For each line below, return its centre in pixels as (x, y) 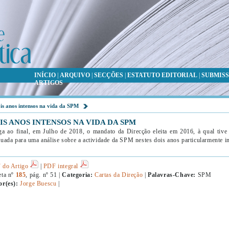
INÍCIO (45, 75)
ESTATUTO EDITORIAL (162, 75)
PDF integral (62, 166)
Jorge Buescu (38, 184)
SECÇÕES (108, 75)
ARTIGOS (48, 83)
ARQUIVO (75, 75)
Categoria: (77, 175)
